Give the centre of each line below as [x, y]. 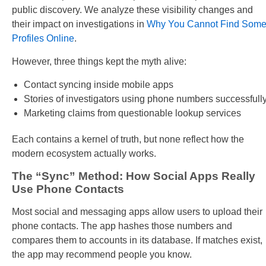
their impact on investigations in [79, 24]
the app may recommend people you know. [102, 255]
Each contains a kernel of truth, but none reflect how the [128, 140]
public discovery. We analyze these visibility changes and [132, 10]
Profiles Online [43, 39]
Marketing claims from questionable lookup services [132, 113]
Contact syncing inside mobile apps [99, 85]
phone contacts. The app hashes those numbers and [122, 226]
